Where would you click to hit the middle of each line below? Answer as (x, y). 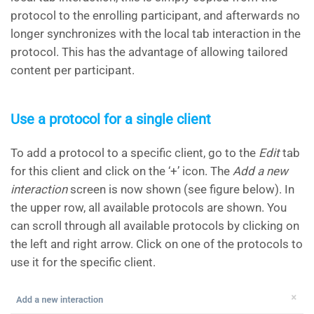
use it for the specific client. (83, 262)
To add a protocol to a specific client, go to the (135, 153)
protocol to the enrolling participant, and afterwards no (155, 16)
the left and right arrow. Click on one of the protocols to (157, 244)
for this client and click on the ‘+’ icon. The (122, 171)
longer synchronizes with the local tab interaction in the (156, 34)
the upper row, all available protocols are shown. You (149, 208)
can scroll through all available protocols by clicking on (155, 226)
